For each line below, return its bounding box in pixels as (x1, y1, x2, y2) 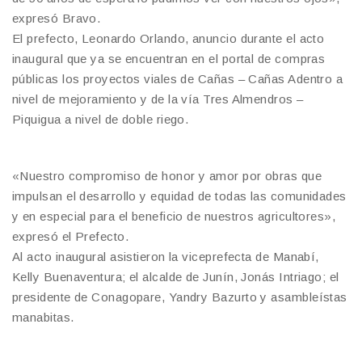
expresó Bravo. (12, 11, 101, 26)
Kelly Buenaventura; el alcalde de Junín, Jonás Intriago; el (12, 270, 339, 284)
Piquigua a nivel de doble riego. (12, 112, 189, 127)
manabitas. (12, 310, 74, 325)
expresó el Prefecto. (12, 229, 128, 244)
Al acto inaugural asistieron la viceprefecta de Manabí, (12, 250, 319, 264)
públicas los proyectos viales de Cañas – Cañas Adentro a (12, 72, 343, 86)
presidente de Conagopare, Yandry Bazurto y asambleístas (12, 290, 347, 305)
